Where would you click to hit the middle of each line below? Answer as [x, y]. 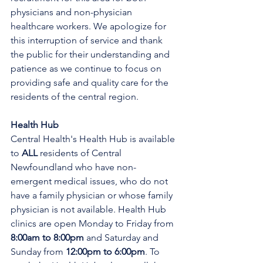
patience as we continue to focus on [87, 68]
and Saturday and [124, 237]
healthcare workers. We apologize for [90, 26]
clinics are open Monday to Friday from [93, 223]
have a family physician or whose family [93, 195]
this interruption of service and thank [88, 40]
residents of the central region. [75, 97]
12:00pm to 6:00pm [105, 252]
